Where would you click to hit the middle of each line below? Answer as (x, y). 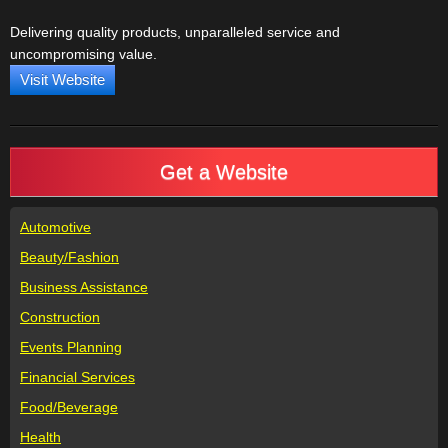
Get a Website (224, 172)
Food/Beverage (69, 407)
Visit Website (62, 80)
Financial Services (77, 377)
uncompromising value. (83, 54)
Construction (60, 317)
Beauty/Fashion (69, 257)
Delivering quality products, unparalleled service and (175, 32)
